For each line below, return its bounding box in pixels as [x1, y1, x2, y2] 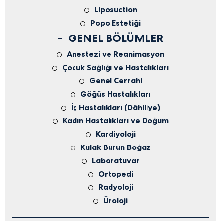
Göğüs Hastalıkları [80, 89, 150, 99]
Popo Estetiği [90, 18, 141, 28]
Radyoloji [98, 182, 133, 192]
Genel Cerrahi [89, 75, 142, 86]
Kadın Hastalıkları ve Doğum [62, 115, 169, 126]
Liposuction [94, 4, 137, 15]
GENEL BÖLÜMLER [68, 31, 163, 45]
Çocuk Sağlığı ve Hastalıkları [62, 62, 169, 73]
